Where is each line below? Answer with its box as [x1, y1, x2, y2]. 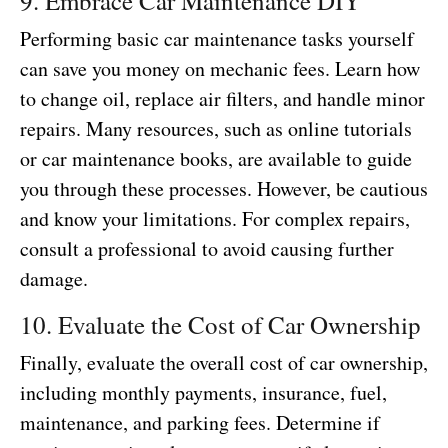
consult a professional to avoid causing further [20, 234, 394, 262]
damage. [20, 264, 88, 292]
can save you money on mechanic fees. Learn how [20, 54, 420, 82]
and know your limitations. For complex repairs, [20, 204, 410, 232]
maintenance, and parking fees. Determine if [20, 408, 380, 436]
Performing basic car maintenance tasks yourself [20, 24, 414, 52]
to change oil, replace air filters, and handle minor [20, 84, 425, 112]
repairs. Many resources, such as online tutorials [20, 114, 412, 142]
